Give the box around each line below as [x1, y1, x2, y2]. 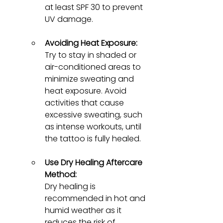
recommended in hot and [45, 192, 147, 204]
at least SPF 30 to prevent [45, 1, 145, 13]
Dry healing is [45, 180, 98, 192]
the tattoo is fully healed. [45, 132, 141, 144]
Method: [45, 168, 77, 180]
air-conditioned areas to [45, 61, 143, 73]
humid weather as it [45, 204, 123, 216]
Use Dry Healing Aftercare [45, 156, 144, 168]
